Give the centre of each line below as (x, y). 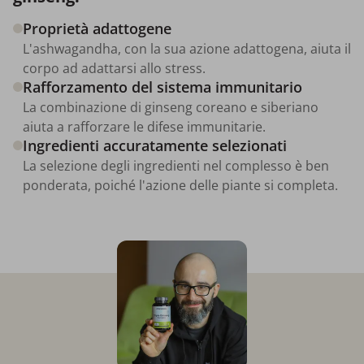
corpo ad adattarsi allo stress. (114, 69)
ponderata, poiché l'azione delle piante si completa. (180, 186)
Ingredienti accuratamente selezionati (155, 146)
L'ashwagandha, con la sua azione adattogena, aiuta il (187, 49)
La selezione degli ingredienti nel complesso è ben (176, 166)
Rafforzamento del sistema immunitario (162, 87)
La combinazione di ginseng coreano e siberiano (171, 108)
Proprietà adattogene (97, 29)
